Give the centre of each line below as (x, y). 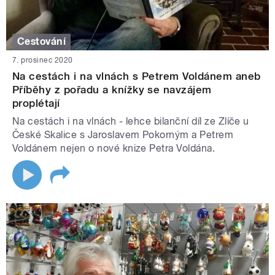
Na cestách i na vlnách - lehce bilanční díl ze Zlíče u (131, 121)
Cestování (42, 42)
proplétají (36, 103)
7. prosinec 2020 (43, 60)
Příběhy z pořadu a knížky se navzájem (112, 89)
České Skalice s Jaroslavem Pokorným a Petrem (123, 134)
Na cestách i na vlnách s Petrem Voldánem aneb (137, 76)
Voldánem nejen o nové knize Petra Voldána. (115, 148)
